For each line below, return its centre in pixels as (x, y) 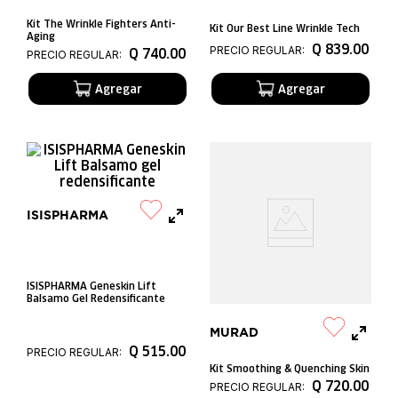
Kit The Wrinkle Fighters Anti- (101, 24)
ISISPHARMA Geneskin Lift (92, 286)
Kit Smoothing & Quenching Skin (290, 368)
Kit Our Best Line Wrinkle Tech (285, 28)
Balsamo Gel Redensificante (96, 298)
